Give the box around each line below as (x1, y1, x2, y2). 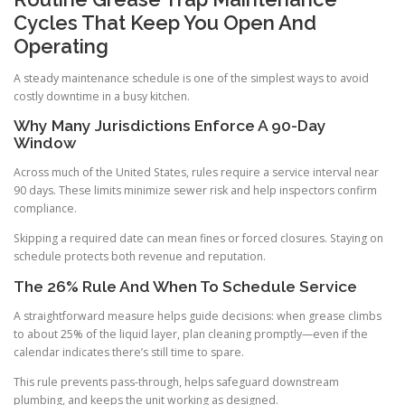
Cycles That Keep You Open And (14, 10, 316, 34)
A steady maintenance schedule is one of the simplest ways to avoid (14, 71, 369, 87)
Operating (14, 33, 108, 58)
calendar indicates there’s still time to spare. (14, 344, 244, 360)
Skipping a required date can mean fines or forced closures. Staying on (14, 231, 383, 247)
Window (14, 134, 77, 153)
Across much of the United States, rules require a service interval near (14, 165, 379, 181)
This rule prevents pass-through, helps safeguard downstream (14, 373, 339, 390)
